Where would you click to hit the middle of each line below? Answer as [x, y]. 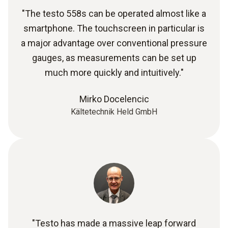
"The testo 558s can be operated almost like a [114, 14]
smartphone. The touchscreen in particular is [114, 28]
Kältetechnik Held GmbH [114, 112]
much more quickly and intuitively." [114, 73]
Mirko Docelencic [114, 99]
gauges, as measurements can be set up [114, 58]
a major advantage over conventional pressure [114, 43]
